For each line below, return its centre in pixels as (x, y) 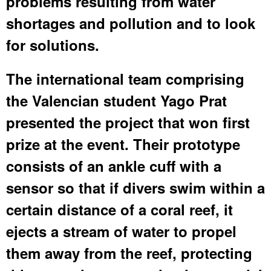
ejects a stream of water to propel (121, 231)
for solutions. (53, 44)
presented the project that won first (128, 122)
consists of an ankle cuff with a (114, 165)
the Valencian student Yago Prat (116, 100)
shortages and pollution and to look (131, 23)
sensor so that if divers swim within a (135, 187)
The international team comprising (125, 78)
